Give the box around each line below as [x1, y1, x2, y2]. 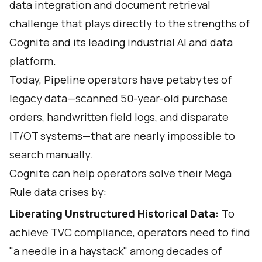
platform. [9, 54, 56, 68]
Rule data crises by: [9, 185, 106, 199]
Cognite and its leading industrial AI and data [9, 35, 233, 49]
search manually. [9, 147, 93, 161]
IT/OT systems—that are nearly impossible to [9, 129, 235, 143]
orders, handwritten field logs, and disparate [9, 110, 229, 124]
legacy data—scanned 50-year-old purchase [9, 91, 228, 105]
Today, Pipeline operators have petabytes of [9, 73, 232, 87]
